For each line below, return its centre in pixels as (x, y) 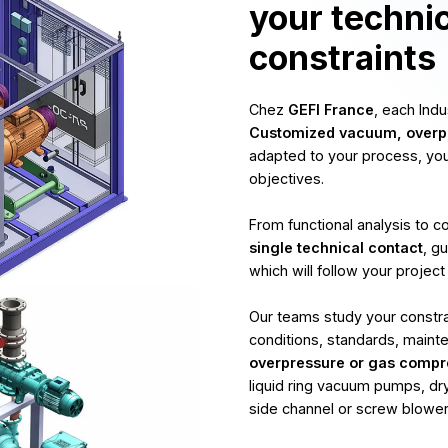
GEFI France (331, 109)
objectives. (286, 178)
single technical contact (336, 247)
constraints (342, 57)
